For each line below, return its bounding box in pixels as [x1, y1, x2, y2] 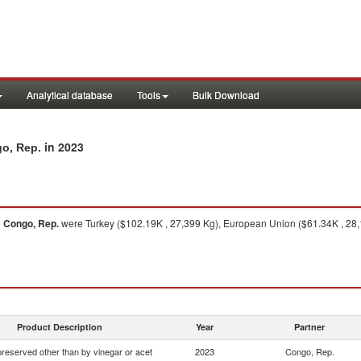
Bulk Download [193, 88, 259, 102]
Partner [294, 321, 325, 333]
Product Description [17, 321, 102, 333]
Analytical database [27, 88, 113, 102]
